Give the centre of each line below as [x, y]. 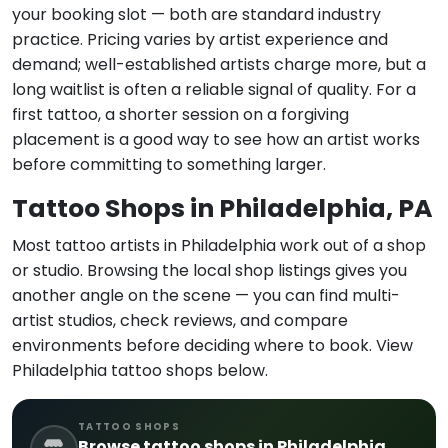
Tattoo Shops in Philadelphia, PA [222, 209]
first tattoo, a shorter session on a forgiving [180, 115]
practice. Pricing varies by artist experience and [200, 40]
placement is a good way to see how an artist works [216, 140]
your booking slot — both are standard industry [196, 15]
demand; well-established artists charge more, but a [219, 65]
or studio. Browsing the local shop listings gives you [209, 271]
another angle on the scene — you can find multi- [206, 296]
